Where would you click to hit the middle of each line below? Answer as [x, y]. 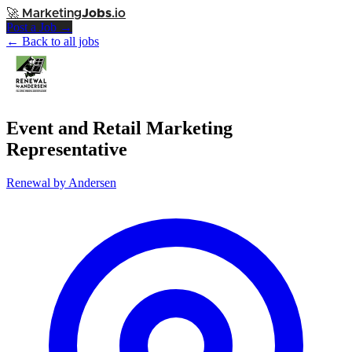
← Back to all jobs [53, 41]
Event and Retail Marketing [119, 128]
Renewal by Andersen [61, 182]
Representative [67, 149]
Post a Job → [39, 27]
